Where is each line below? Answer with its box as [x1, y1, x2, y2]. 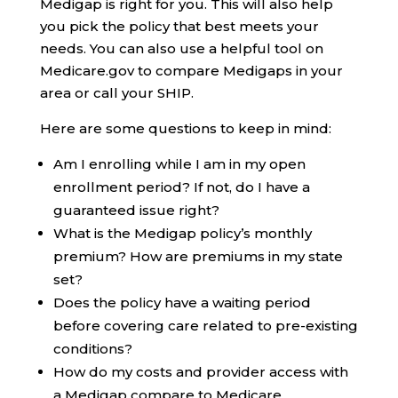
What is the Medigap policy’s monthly [52, 225, 312, 243]
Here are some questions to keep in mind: [39, 120, 331, 138]
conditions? [52, 340, 132, 358]
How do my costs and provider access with [52, 363, 348, 381]
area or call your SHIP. [39, 84, 194, 102]
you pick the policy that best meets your [39, 18, 319, 36]
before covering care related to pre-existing [52, 317, 358, 335]
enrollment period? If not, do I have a [52, 179, 310, 196]
